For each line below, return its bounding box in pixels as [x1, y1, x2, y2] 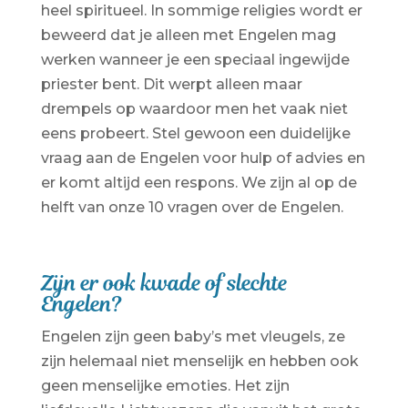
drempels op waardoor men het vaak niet [40, 99, 348, 117]
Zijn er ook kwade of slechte [40, 268, 288, 298]
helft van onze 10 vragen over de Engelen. [40, 198, 343, 216]
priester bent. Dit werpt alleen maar [40, 75, 302, 93]
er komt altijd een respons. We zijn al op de [40, 173, 357, 191]
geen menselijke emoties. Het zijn [40, 376, 290, 394]
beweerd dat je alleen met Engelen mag [40, 25, 336, 44]
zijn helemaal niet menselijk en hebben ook [40, 352, 359, 370]
